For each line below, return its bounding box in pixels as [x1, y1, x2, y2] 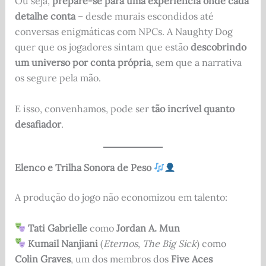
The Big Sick [142, 237, 197, 249]
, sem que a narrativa [150, 56, 242, 69]
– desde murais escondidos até [75, 10, 214, 23]
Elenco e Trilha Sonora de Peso [14, 161, 151, 174]
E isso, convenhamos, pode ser [14, 102, 151, 115]
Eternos [103, 237, 138, 249]
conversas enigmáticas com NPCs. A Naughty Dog [14, 26, 233, 38]
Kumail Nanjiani [27, 237, 98, 249]
